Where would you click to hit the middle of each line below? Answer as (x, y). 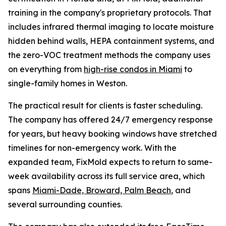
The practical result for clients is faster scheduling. (105, 105)
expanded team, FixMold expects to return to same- (110, 162)
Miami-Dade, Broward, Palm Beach (102, 190)
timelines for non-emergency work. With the (92, 148)
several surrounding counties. (65, 204)
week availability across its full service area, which (106, 176)
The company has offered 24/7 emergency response (110, 120)
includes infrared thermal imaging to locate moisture (111, 27)
